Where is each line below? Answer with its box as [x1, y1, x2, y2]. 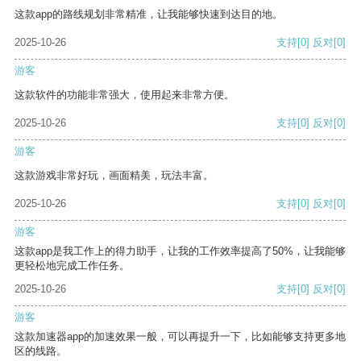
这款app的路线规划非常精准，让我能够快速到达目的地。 [15, 8, 283, 21]
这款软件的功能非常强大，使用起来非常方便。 [15, 89, 234, 102]
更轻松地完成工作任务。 [15, 259, 130, 272]
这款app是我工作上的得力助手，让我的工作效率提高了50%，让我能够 [15, 245, 346, 258]
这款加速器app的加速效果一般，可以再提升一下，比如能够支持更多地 [15, 330, 346, 343]
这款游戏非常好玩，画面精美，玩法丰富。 [15, 169, 214, 182]
